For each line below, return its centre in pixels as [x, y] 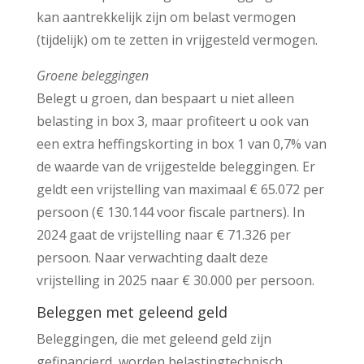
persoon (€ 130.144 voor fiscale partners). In [170, 212]
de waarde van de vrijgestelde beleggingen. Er [175, 166]
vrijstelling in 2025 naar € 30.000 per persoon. [175, 280]
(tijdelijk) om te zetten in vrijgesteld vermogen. [178, 39]
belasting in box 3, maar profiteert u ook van [172, 121]
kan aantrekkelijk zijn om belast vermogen [166, 17]
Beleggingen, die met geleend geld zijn [154, 338]
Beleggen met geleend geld [132, 312]
